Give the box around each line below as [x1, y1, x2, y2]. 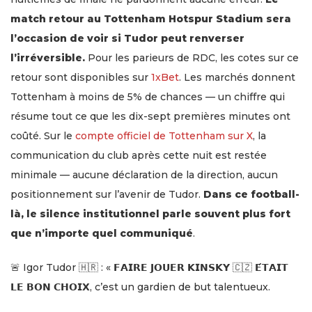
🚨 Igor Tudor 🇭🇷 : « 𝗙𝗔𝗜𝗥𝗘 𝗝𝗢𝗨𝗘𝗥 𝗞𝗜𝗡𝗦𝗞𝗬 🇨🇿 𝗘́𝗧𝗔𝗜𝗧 [10, 260, 288, 274]
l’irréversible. [10, 51, 85, 64]
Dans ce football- [203, 187, 299, 201]
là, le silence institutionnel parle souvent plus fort [10, 207, 290, 220]
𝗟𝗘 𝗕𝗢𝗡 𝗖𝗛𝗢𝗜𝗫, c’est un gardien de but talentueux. [10, 280, 270, 293]
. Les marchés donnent [179, 70, 295, 84]
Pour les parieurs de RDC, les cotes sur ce [85, 51, 299, 64]
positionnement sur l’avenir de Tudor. [10, 187, 203, 201]
